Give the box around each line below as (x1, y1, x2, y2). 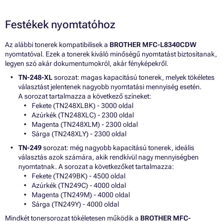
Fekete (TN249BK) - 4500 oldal (32, 172, 125, 180)
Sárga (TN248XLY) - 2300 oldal (32, 130, 126, 138)
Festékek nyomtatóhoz (5, 18, 115, 31)
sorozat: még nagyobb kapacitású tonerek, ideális (42, 144, 194, 152)
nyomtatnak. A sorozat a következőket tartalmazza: (18, 163, 174, 171)
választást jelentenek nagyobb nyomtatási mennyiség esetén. (18, 83, 202, 91)
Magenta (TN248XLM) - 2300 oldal (32, 120, 138, 129)
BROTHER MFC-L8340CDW (110, 41, 196, 49)
